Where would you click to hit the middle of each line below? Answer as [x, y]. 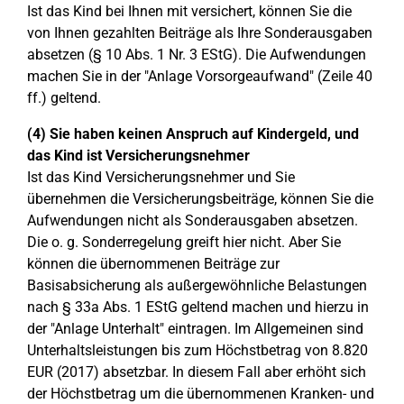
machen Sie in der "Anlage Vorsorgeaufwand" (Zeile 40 [200, 76]
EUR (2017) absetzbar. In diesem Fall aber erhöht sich [197, 372]
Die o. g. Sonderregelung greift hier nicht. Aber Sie [184, 242]
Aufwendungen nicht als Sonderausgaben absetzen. [193, 220]
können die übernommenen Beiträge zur [153, 264]
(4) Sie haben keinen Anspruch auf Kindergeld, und [193, 134]
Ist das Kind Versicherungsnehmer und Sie [161, 177]
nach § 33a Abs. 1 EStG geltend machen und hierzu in [198, 307]
